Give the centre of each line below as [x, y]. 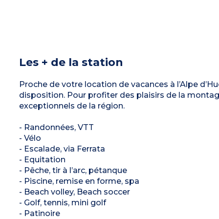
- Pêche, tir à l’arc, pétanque [73, 170]
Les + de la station [71, 62]
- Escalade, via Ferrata [62, 149]
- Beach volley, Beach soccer [74, 192]
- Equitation [42, 159]
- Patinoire [39, 213]
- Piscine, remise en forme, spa [79, 181]
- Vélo [30, 138]
